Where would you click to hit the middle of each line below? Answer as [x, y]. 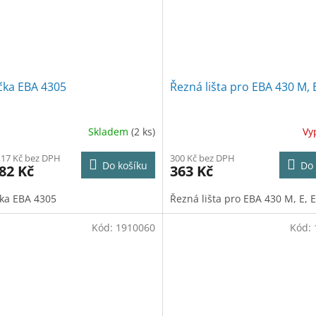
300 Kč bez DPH [202, 158]
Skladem [109, 131]
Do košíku [124, 166]
